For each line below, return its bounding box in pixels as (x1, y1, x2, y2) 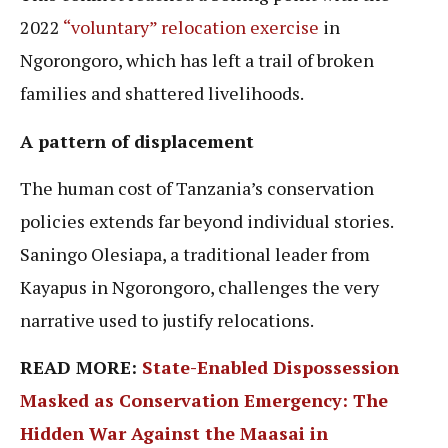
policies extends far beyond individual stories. (20, 209, 393, 234)
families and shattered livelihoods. (20, 81, 304, 106)
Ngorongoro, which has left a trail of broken (20, 48, 374, 73)
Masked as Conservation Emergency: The (20, 388, 388, 413)
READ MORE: (20, 355, 142, 380)
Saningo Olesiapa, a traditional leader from (20, 242, 370, 267)
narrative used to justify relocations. (20, 308, 317, 333)
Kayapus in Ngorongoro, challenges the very (20, 275, 379, 300)
